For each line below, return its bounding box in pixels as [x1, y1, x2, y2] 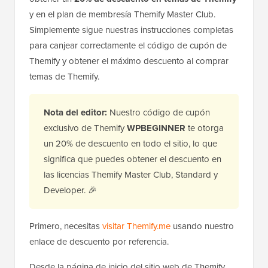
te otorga [185, 121, 224, 135]
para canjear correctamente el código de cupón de [29, 39, 227, 53]
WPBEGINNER [127, 121, 185, 135]
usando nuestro [170, 220, 234, 233]
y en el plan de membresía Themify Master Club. [29, 8, 215, 22]
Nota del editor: [44, 106, 107, 120]
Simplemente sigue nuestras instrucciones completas [29, 23, 233, 37]
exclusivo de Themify [44, 121, 127, 135]
